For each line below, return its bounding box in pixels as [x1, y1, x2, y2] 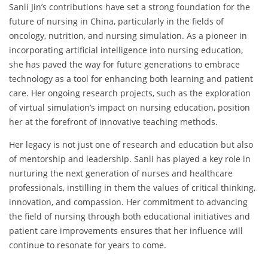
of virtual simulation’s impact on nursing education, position [9, 102, 250, 114]
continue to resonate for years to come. [9, 239, 166, 251]
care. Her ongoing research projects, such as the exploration [9, 87, 251, 99]
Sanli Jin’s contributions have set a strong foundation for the [9, 1, 250, 13]
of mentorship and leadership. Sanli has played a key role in [9, 153, 251, 165]
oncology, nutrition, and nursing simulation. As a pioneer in [9, 30, 247, 42]
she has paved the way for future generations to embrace [9, 59, 240, 71]
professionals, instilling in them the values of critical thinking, [9, 182, 255, 194]
